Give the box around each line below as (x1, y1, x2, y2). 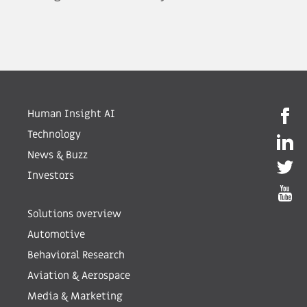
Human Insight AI (27, 107, 115, 121)
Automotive (27, 228, 85, 242)
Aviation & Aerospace (27, 269, 130, 283)
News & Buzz (27, 148, 88, 162)
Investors (27, 169, 74, 183)
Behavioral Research (27, 248, 125, 262)
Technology (27, 127, 81, 142)
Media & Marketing (27, 289, 123, 304)
